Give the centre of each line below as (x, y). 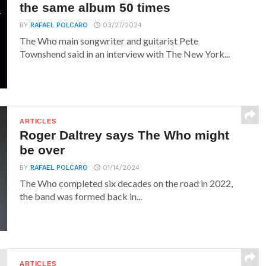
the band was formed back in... (81, 196)
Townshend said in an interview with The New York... (125, 54)
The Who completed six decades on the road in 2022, (126, 183)
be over (42, 150)
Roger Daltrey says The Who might (125, 135)
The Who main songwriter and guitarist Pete (109, 41)
